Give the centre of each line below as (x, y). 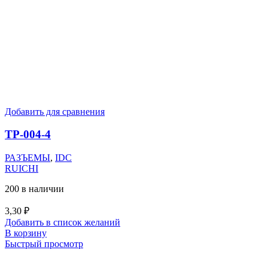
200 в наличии (34, 189)
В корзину (26, 233)
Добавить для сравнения (55, 111)
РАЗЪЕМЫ (28, 158)
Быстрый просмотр (44, 244)
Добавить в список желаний (63, 223)
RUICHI (22, 169)
